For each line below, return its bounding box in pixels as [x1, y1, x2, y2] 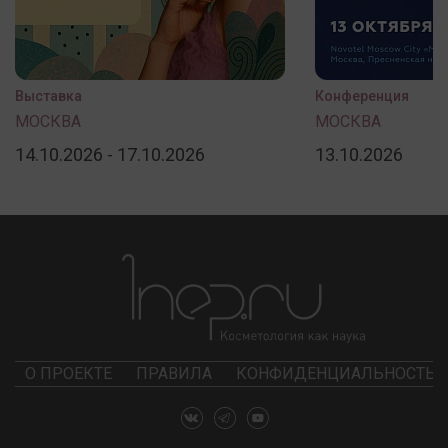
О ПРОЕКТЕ [25, 364, 112, 384]
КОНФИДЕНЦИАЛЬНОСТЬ [236, 364, 436, 384]
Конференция [315, 88, 409, 105]
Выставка [15, 88, 82, 105]
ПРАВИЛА [136, 364, 212, 384]
